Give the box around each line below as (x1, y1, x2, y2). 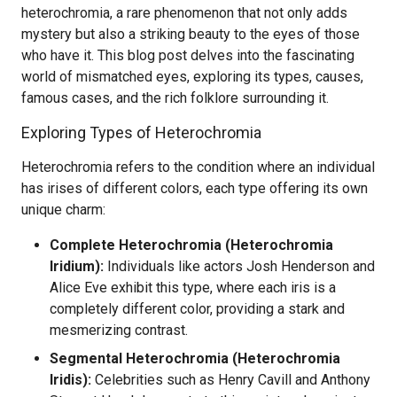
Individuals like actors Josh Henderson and (104, 258, 375, 275)
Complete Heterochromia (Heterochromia (50, 237, 333, 253)
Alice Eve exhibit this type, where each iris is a (50, 279, 336, 296)
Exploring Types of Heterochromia (21, 123, 261, 142)
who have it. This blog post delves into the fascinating (21, 47, 354, 64)
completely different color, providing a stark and (50, 300, 345, 317)
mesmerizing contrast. (50, 322, 188, 339)
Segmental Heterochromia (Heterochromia (50, 350, 340, 367)
